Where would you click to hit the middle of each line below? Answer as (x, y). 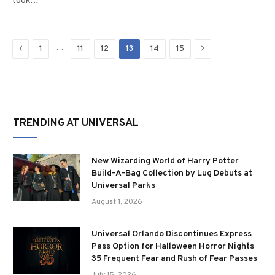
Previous (38, 48)
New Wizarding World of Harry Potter (165, 161)
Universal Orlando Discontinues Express (172, 234)
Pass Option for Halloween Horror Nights (173, 246)
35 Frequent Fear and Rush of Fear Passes (174, 259)
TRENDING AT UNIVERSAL (76, 123)
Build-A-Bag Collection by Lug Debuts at (172, 173)
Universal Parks (123, 186)
